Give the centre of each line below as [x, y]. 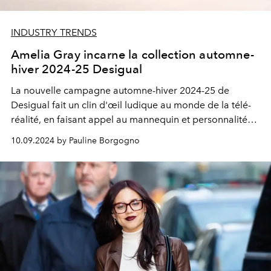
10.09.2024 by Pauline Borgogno [75, 140]
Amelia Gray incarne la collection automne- [132, 54]
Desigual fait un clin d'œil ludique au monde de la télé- [131, 105]
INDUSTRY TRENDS [54, 32]
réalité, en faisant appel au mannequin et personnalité [129, 119]
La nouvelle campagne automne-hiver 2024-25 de [120, 90]
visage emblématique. [60, 148]
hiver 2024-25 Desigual [77, 69]
